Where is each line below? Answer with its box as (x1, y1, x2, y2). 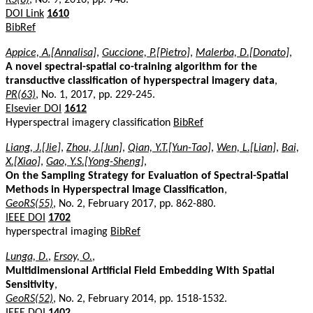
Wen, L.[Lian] (217, 142, 276, 154)
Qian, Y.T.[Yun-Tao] (128, 142, 211, 154)
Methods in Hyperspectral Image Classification (6, 184, 224, 196)
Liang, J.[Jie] (6, 142, 61, 154)
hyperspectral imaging (6, 226, 110, 238)
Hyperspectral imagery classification (6, 117, 173, 129)
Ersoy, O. (54, 251, 92, 263)
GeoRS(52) (6, 293, 53, 305)
